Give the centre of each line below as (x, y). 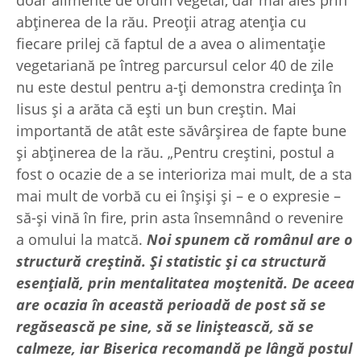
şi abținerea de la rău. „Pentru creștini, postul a (175, 152)
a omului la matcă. (81, 239)
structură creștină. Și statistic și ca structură (171, 261)
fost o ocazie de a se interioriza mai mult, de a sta (184, 174)
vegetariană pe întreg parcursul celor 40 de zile (175, 65)
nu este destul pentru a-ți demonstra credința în (179, 87)
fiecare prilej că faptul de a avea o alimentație (171, 43)
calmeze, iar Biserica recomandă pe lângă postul (184, 348)
